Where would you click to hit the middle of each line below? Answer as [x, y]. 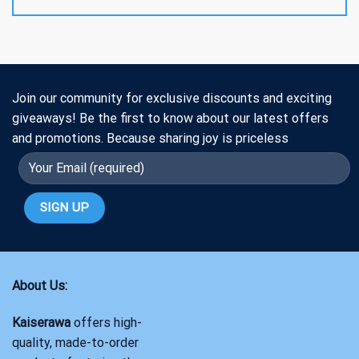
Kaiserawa [41, 322]
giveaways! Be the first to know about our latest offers [170, 118]
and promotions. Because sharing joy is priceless [150, 138]
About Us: [40, 285]
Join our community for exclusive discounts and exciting [172, 98]
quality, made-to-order [75, 342]
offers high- [106, 322]
